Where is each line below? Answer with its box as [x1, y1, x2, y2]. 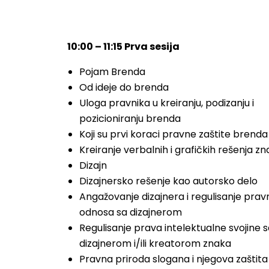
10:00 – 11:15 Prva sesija [67, 40, 180, 53]
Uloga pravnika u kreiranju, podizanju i [79, 96, 254, 110]
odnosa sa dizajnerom [79, 205, 182, 219]
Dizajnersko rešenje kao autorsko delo [79, 174, 258, 188]
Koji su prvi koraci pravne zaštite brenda [79, 127, 268, 141]
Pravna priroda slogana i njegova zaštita [79, 252, 268, 266]
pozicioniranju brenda [79, 112, 181, 125]
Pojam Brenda [79, 65, 145, 79]
